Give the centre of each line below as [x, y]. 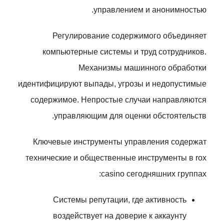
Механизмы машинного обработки [142, 68]
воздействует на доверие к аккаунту [120, 216]
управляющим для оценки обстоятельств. [130, 116]
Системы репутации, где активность [120, 200]
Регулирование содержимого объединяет [129, 36]
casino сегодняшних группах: [154, 174]
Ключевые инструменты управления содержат [120, 142]
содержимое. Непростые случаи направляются [118, 100]
